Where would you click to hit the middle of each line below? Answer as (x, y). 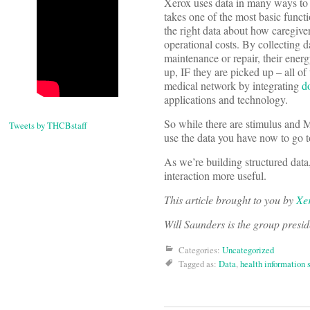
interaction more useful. (215, 176)
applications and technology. (226, 100)
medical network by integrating (233, 86)
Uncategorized (248, 250)
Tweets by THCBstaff (48, 126)
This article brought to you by (230, 200)
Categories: (200, 250)
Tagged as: (199, 264)
